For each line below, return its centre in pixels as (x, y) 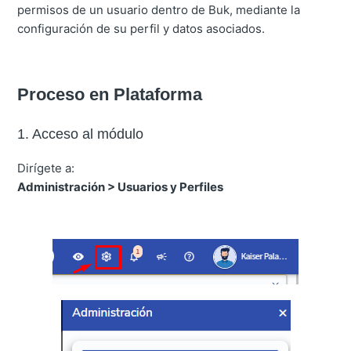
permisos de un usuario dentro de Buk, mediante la (159, 10)
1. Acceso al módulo (81, 134)
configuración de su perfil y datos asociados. (141, 29)
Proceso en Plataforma (110, 95)
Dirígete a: (46, 168)
